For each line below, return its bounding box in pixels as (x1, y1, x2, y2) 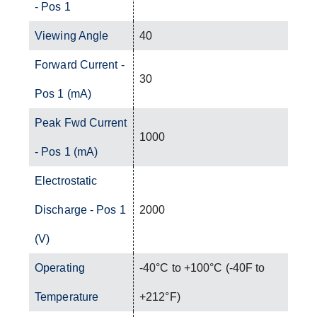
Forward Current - (35, 58, 125, 71)
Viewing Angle (35, 29, 109, 42)
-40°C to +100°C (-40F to (139, 261, 265, 274)
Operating (35, 261, 85, 274)
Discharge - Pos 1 (35, 203, 126, 216)
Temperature (35, 290, 99, 303)
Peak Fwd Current (35, 116, 127, 129)
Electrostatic (35, 174, 98, 187)
